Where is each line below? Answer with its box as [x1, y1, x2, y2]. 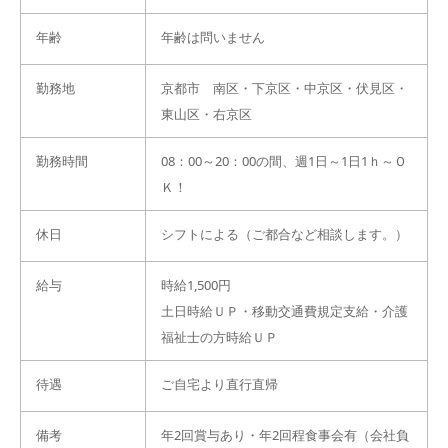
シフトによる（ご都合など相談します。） [161, 225, 408, 243]
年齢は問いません [161, 28, 265, 46]
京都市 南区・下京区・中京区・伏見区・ [161, 79, 408, 97]
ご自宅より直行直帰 [161, 375, 278, 393]
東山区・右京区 [161, 105, 252, 123]
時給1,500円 [161, 276, 231, 294]
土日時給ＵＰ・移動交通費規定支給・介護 [161, 302, 408, 320]
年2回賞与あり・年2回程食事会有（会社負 [161, 426, 409, 444]
